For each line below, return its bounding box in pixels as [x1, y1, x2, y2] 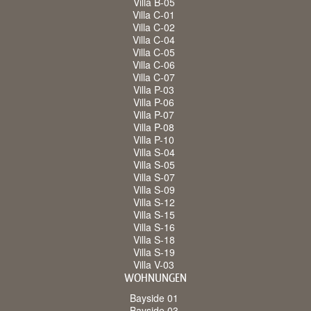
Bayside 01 [129, 291, 178, 305]
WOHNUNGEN [124, 271, 187, 286]
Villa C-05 [133, 45, 175, 60]
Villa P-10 [133, 133, 174, 147]
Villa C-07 [133, 70, 175, 85]
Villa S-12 [133, 195, 175, 210]
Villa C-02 [133, 20, 175, 35]
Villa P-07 [133, 108, 174, 122]
